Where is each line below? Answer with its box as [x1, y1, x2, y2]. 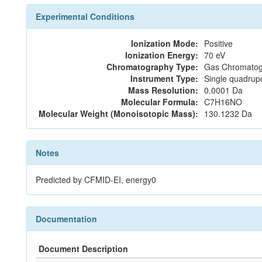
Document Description [39, 243, 128, 254]
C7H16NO [204, 96, 242, 108]
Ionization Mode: [131, 37, 198, 49]
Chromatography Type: [106, 61, 198, 73]
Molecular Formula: [121, 96, 198, 108]
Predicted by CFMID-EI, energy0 [36, 174, 156, 185]
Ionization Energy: [125, 49, 198, 61]
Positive [204, 37, 233, 49]
